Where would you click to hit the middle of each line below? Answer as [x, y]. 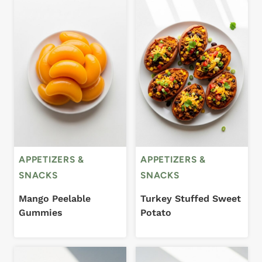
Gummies [41, 213]
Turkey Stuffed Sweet [191, 199]
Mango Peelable [55, 199]
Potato [156, 213]
